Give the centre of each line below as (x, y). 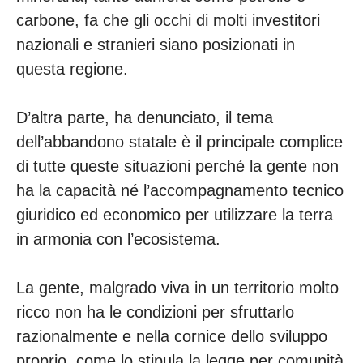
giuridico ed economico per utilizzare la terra (175, 215)
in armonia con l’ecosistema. (121, 239)
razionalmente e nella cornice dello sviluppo (172, 337)
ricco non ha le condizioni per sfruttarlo (155, 312)
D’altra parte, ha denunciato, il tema (145, 118)
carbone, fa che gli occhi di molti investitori (168, 21)
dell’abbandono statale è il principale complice (179, 142)
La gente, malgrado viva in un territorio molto (177, 288)
